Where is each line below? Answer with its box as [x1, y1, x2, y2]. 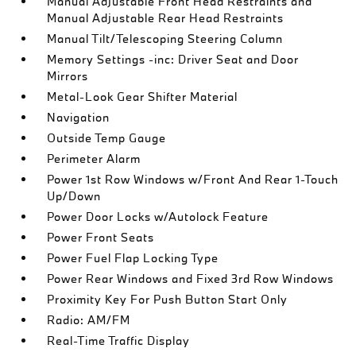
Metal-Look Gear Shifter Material [47, 88, 238, 104]
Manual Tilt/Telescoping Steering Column [47, 30, 284, 46]
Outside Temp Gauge [47, 130, 167, 145]
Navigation [47, 109, 110, 125]
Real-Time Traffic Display [47, 332, 191, 348]
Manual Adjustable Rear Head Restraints [47, 10, 284, 25]
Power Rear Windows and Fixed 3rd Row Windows [47, 270, 335, 286]
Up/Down [47, 188, 102, 203]
